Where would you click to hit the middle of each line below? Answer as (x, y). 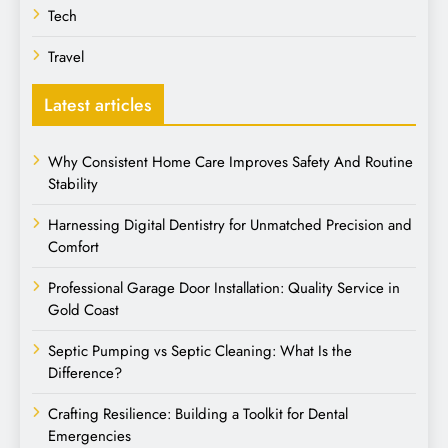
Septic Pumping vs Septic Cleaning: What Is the (200, 350)
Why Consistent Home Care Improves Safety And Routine (230, 161)
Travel (66, 56)
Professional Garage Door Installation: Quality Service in (224, 287)
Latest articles (98, 104)
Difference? (85, 372)
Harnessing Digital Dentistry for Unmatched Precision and (230, 224)
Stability (73, 183)
